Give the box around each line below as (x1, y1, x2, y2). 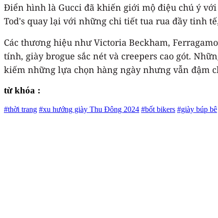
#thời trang (4, 105, 37, 114)
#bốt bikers (141, 105, 175, 114)
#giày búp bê (177, 105, 217, 114)
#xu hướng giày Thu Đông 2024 (39, 105, 139, 114)
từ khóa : (4, 85, 40, 96)
